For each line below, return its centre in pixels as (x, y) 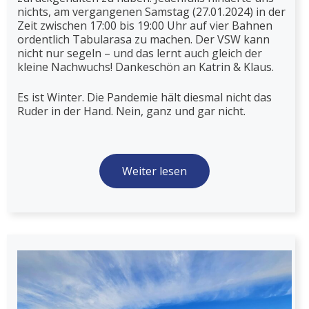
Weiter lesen (154, 171)
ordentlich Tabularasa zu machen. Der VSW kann (143, 39)
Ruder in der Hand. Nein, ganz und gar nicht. (131, 111)
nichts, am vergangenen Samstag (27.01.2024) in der (151, 11)
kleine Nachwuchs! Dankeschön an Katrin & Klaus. (146, 67)
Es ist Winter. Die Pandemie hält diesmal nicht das (144, 97)
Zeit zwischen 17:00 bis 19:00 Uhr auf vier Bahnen (145, 25)
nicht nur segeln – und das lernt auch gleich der (140, 53)
